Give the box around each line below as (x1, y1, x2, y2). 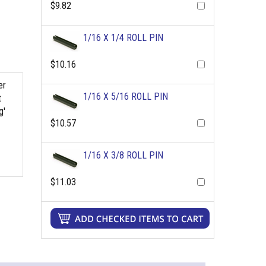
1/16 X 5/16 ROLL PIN (83, 91, 168, 102)
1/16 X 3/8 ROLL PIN (83, 150, 163, 161)
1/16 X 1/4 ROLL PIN (83, 32, 163, 43)
